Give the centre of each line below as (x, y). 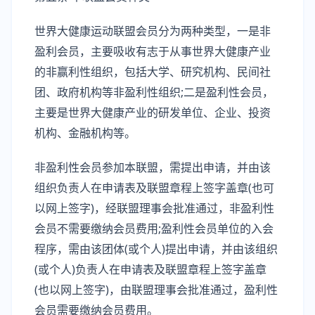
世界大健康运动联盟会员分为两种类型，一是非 (153, 31)
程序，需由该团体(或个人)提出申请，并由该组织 (156, 249)
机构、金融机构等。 (85, 133)
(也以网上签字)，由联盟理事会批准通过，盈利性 (156, 290)
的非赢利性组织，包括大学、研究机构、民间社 (153, 72)
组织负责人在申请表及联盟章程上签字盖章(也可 (154, 188)
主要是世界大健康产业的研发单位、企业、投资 (153, 112)
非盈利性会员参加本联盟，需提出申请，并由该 (153, 167)
